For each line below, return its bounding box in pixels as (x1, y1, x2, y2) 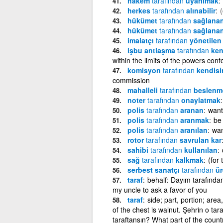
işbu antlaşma (127, 45, 177, 55)
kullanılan (182, 144, 218, 155)
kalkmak (173, 154, 204, 165)
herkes (127, 5, 152, 15)
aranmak (178, 114, 209, 125)
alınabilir (184, 5, 216, 15)
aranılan (178, 124, 208, 135)
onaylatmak (179, 95, 221, 105)
